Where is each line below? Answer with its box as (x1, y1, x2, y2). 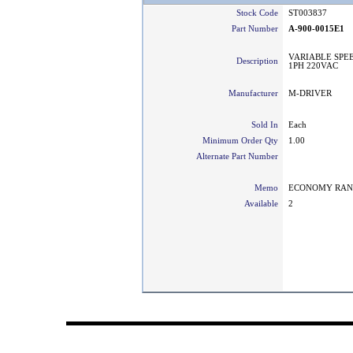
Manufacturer (229, 89, 283, 98)
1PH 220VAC (288, 61, 338, 70)
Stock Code (236, 9, 283, 17)
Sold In (251, 121, 283, 129)
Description (236, 57, 283, 65)
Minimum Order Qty (203, 136, 283, 145)
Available (244, 199, 283, 208)
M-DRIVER (288, 89, 332, 98)
